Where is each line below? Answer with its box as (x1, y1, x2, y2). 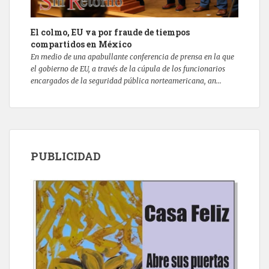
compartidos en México (31, 38, 131, 50)
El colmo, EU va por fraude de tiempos (31, 26, 190, 38)
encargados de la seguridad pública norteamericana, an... (31, 76, 222, 86)
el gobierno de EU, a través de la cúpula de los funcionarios (31, 64, 225, 74)
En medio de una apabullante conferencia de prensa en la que (31, 52, 234, 62)
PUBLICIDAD (31, 149, 101, 164)
